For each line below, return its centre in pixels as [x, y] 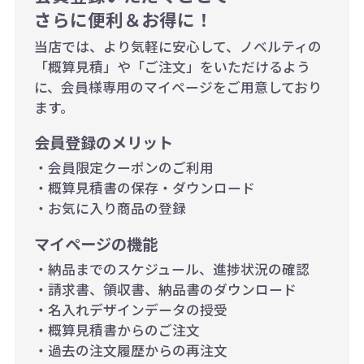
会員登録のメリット [103, 143]
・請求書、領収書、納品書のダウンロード [165, 290]
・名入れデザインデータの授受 [130, 310]
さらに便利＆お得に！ [123, 19]
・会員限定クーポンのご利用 [123, 168]
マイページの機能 [95, 244]
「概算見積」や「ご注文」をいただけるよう [172, 66]
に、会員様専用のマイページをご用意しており [178, 87]
